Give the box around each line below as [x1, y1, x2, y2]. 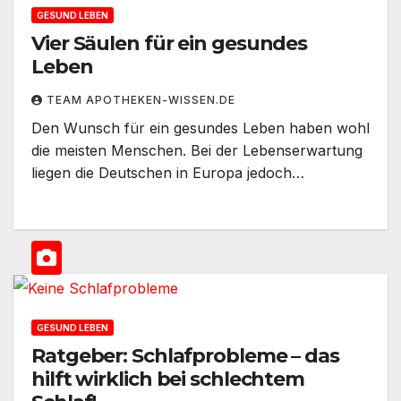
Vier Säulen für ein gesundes [31, 30, 308, 55]
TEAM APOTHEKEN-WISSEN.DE [47, 92, 235, 107]
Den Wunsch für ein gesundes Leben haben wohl [31, 118, 370, 137]
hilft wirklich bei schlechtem [31, 367, 305, 392]
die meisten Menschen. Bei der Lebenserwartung [31, 141, 363, 159]
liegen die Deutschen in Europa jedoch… [31, 163, 304, 182]
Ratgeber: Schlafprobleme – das [31, 344, 339, 369]
